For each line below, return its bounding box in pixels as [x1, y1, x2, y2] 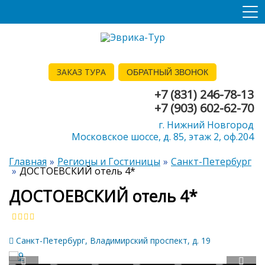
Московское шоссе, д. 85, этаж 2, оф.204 [72, 130, 254, 144]
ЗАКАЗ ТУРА [57, 66, 106, 77]
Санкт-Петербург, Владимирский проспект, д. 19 [14, 234, 211, 246]
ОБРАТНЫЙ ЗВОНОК [127, 67, 208, 77]
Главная [9, 155, 47, 169]
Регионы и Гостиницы [57, 155, 160, 169]
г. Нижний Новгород [159, 118, 254, 132]
